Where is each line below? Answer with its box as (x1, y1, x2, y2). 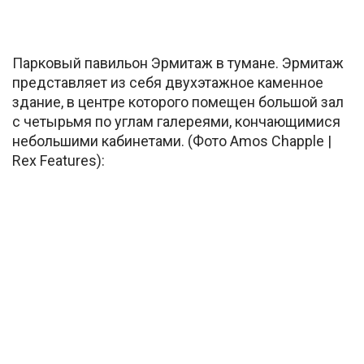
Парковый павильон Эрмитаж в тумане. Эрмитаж (12, 54, 344, 71)
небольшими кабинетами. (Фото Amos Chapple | (12, 132, 331, 149)
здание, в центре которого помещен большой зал (12, 93, 344, 110)
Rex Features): (12, 151, 105, 169)
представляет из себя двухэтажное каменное (12, 73, 323, 91)
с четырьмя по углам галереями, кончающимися (12, 112, 340, 130)
